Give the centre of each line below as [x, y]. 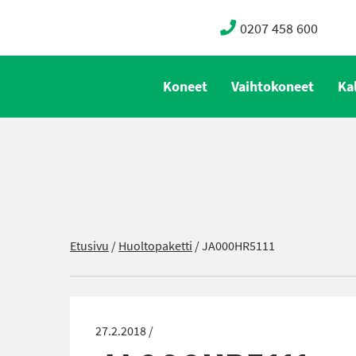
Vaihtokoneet [273, 87]
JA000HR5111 [238, 246]
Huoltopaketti [155, 246]
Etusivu [89, 246]
